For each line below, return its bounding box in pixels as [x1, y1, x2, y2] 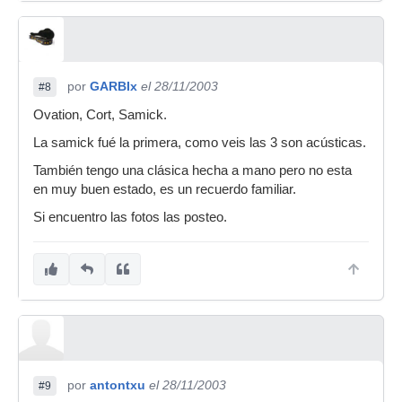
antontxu [90, 378, 145, 392]
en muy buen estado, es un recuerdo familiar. [33, 182, 296, 197]
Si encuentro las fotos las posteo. [33, 210, 227, 224]
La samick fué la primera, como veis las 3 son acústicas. [33, 135, 366, 150]
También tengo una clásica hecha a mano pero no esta [33, 163, 352, 178]
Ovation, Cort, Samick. [33, 108, 167, 122]
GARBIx [90, 79, 137, 93]
